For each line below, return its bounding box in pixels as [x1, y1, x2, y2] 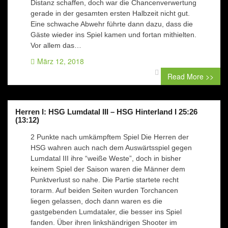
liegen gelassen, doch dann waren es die [31, 197, 162, 205]
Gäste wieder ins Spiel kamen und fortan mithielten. [31, 31, 196, 39]
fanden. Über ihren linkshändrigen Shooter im [31, 218, 177, 226]
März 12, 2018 [37, 56, 84, 66]
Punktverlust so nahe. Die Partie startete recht [31, 176, 179, 184]
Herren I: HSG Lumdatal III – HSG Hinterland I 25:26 [15, 107, 197, 116]
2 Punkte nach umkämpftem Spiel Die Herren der [31, 133, 189, 141]
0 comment [161, 67, 197, 77]
